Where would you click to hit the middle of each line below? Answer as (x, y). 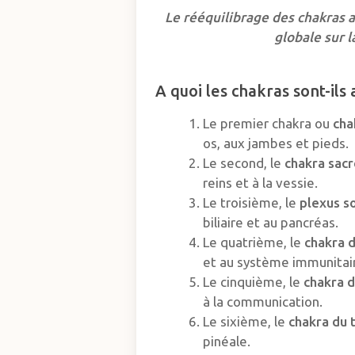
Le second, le (243, 162)
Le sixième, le (245, 321)
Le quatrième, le (253, 242)
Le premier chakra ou (267, 123)
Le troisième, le (251, 202)
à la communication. (262, 301)
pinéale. (226, 341)
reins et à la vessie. (260, 182)
